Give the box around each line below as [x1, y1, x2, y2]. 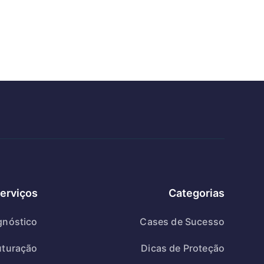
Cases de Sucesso [140, 216, 225, 227]
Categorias [169, 187, 225, 199]
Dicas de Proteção [141, 242, 225, 254]
